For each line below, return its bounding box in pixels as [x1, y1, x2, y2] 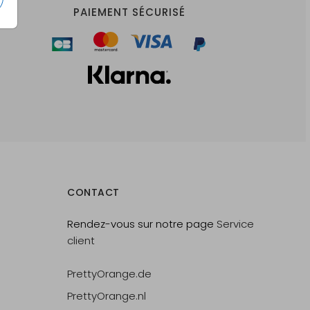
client [67, 233, 95, 248]
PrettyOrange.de [67, 266, 152, 282]
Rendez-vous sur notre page [67, 217, 215, 232]
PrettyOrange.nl [67, 289, 147, 304]
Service [217, 217, 255, 232]
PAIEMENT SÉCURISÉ [73, 5, 185, 20]
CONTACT [67, 185, 120, 200]
